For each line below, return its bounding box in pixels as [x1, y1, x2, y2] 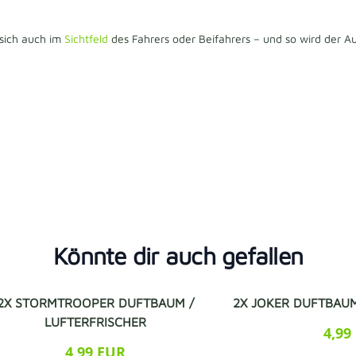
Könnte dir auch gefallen [53, 241, 303, 269]
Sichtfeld [64, 31, 111, 45]
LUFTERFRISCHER [44, 314, 146, 329]
